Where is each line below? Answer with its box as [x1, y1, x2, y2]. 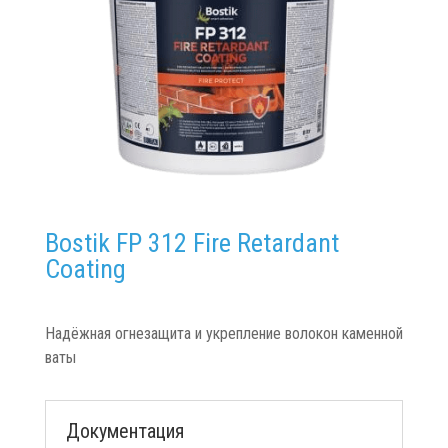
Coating [44, 253, 126, 284]
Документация [65, 418, 184, 443]
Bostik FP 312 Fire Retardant [44, 227, 339, 258]
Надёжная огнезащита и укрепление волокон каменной [44, 323, 403, 343]
